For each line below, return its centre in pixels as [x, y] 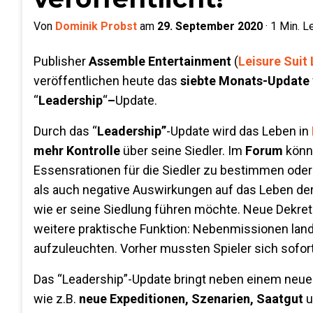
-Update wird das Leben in [239, 131]
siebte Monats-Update [245, 81]
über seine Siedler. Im [183, 151]
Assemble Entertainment [161, 61]
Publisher [61, 61]
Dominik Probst [96, 26]
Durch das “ [65, 131]
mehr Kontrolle [77, 151]
